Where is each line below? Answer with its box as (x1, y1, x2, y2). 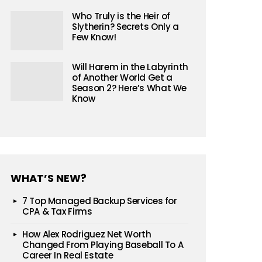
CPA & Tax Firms (22, 205, 92, 218)
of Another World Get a (72, 71, 173, 84)
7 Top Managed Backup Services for (22, 195, 177, 207)
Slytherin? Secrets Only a (72, 20, 179, 33)
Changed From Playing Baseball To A (22, 239, 184, 251)
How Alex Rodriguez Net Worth (22, 228, 151, 240)
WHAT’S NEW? (11, 171, 87, 185)
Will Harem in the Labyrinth (72, 61, 188, 73)
